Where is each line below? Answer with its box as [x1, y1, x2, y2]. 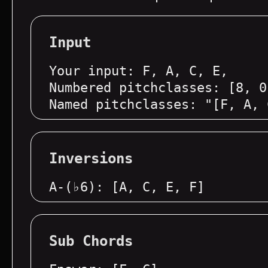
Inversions [49, 150, 133, 167]
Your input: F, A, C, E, [49, 63, 228, 78]
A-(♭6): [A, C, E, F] [49, 179, 205, 194]
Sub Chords [49, 233, 133, 249]
